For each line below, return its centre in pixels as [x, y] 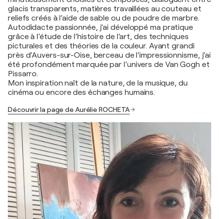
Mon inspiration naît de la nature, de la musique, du [98, 83]
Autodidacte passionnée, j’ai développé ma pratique [100, 27]
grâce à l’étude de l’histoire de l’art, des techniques [98, 36]
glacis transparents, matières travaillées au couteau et [105, 9]
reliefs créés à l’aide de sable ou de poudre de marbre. [104, 18]
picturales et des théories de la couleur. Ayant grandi [101, 46]
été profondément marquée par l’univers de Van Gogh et [109, 64]
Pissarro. [23, 74]
